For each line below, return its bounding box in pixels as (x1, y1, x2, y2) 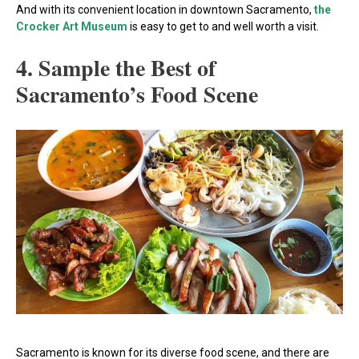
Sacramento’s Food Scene (16, 78, 258, 111)
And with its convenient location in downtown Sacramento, (16, 2, 314, 16)
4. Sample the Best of (16, 51, 216, 85)
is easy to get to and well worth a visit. (127, 19, 319, 33)
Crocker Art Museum (16, 19, 127, 33)
